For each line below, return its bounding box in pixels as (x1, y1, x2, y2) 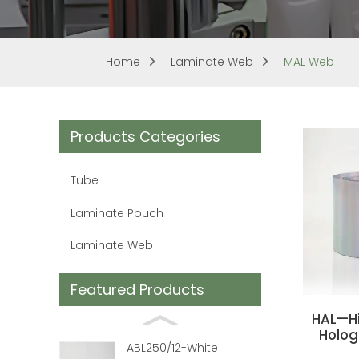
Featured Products (71, 280, 204, 301)
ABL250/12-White (127, 340, 218, 357)
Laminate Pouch (71, 204, 163, 221)
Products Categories (71, 127, 220, 147)
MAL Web (284, 54, 334, 71)
